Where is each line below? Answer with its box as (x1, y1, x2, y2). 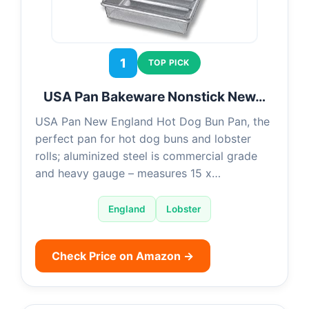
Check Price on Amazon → (52, 248, 194, 263)
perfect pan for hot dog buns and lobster (35, 131, 251, 146)
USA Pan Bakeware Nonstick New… (43, 88, 266, 105)
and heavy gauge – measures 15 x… (35, 166, 221, 180)
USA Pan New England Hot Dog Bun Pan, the (35, 114, 270, 128)
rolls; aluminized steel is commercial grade (35, 148, 257, 163)
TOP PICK (148, 57, 190, 68)
